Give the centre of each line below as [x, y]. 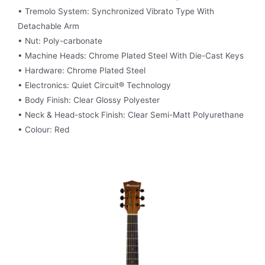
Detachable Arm [49, 26]
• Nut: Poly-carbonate [60, 41]
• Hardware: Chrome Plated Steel [82, 71]
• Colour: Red [43, 130]
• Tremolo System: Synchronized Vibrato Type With [116, 12]
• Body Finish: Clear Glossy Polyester [89, 100]
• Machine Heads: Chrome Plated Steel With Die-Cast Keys [131, 56]
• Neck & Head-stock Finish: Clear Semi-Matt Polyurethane [131, 115]
